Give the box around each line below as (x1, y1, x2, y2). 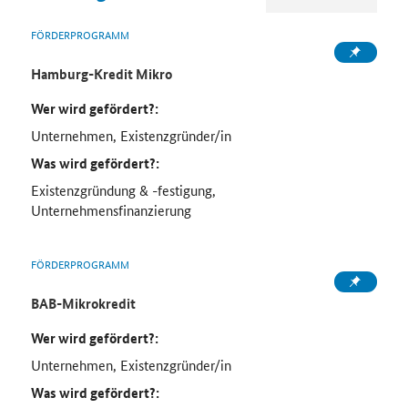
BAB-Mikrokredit (30, 293, 136, 314)
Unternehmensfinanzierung (30, 200, 191, 220)
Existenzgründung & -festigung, (30, 180, 216, 200)
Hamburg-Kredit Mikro (30, 64, 172, 85)
